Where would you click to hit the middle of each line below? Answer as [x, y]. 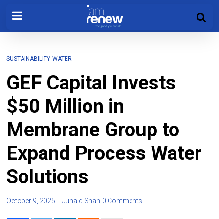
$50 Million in [66, 106]
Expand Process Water [104, 153]
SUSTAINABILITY [29, 59]
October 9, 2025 [31, 201]
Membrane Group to [93, 130]
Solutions [48, 177]
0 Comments [122, 201]
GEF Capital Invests [91, 83]
